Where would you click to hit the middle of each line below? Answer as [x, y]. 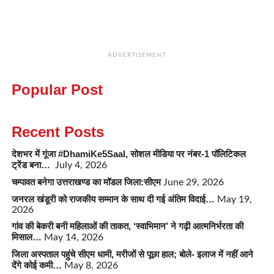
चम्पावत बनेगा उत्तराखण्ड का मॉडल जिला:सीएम [86, 182]
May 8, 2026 [91, 266]
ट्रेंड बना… [32, 165]
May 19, [234, 200]
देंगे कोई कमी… [36, 265]
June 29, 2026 [193, 183]
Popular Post [57, 90]
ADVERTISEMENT [137, 55]
